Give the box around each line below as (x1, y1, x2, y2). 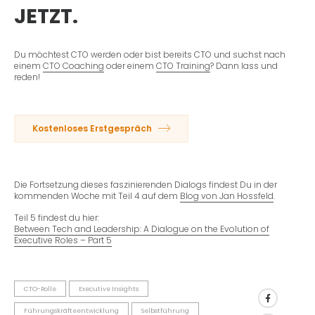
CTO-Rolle (23, 284, 56, 293)
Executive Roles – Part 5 (14, 234, 112, 247)
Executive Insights (78, 284, 139, 293)
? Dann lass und (210, 59, 278, 72)
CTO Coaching (43, 59, 104, 72)
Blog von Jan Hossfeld (180, 190, 274, 202)
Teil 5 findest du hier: (14, 212, 99, 224)
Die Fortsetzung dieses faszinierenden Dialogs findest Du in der (14, 179, 277, 191)
